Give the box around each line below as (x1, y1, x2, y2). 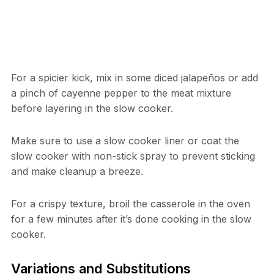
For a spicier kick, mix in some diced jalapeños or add (10, 72, 258, 84)
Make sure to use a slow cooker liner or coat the (10, 135, 239, 147)
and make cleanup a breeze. (10, 165, 143, 178)
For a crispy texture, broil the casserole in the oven (10, 198, 250, 210)
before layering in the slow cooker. (10, 102, 173, 115)
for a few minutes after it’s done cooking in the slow (10, 213, 251, 226)
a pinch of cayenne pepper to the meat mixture (10, 87, 231, 100)
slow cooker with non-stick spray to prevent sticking (10, 150, 255, 163)
